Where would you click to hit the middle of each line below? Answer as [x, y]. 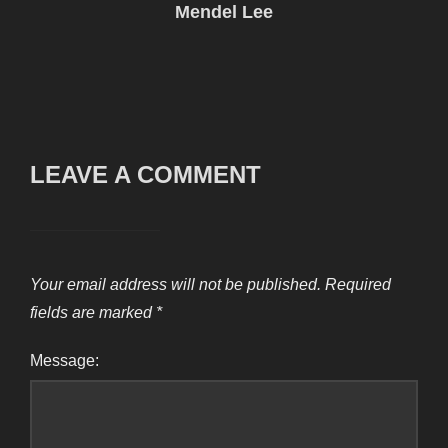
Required [358, 284]
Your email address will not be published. [175, 284]
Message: [64, 360]
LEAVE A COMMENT [145, 174]
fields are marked [93, 312]
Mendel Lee [224, 12]
